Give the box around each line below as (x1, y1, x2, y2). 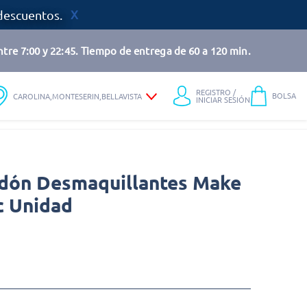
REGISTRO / (196, 86, 236, 97)
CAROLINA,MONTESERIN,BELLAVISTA (12, 90, 142, 101)
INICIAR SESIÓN (196, 94, 251, 105)
